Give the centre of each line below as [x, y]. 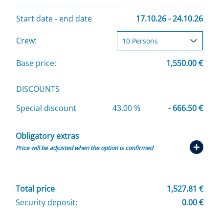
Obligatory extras [47, 136]
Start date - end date [54, 18]
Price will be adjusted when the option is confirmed [84, 148]
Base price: [36, 63]
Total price [35, 188]
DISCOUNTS [38, 89]
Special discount [46, 108]
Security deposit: [46, 202]
